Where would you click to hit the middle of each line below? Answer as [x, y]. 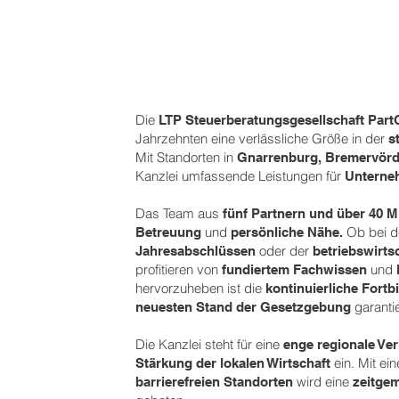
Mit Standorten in [187, 157]
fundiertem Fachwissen [295, 269]
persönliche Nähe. [287, 232]
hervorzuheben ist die [201, 288]
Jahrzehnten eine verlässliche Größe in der [262, 138]
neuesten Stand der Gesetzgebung [244, 307]
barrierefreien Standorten [215, 382]
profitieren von [179, 269]
